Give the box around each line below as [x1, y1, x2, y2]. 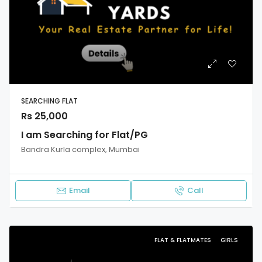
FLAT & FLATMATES [154, 236, 213, 245]
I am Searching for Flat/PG [21, 128, 148, 142]
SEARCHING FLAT [21, 96, 78, 106]
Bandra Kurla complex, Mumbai [21, 144, 140, 156]
